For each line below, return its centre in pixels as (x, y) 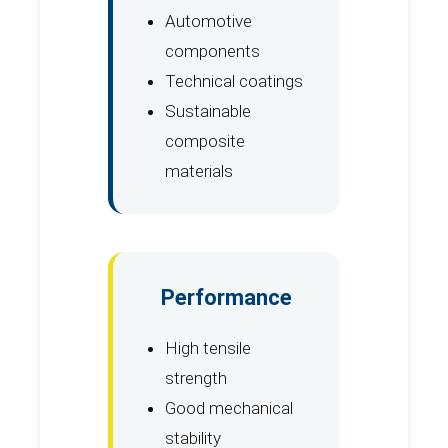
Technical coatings (234, 81)
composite (205, 141)
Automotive (208, 21)
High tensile (208, 348)
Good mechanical (229, 408)
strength (196, 378)
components (212, 51)
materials (199, 171)
